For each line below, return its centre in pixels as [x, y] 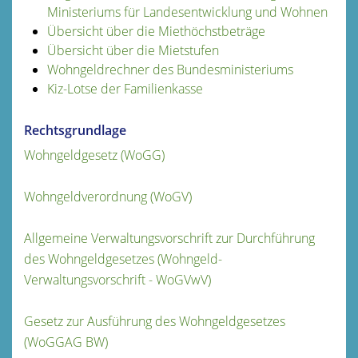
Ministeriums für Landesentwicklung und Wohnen [187, 12]
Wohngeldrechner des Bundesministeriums [170, 69]
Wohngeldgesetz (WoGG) [94, 155]
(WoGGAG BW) [66, 342]
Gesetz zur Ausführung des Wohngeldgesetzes [155, 321]
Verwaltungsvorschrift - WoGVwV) [117, 279]
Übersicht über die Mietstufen [133, 50]
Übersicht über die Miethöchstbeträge [156, 31]
